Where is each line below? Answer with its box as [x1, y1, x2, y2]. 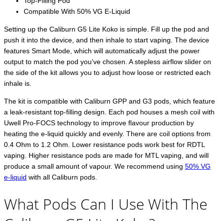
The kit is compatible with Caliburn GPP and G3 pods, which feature [4, 97, 215, 105]
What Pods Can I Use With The [4, 194, 207, 215]
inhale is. [4, 79, 32, 87]
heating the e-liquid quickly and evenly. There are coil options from [4, 129, 211, 138]
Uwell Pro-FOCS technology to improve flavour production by [4, 118, 194, 127]
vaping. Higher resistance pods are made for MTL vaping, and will [4, 151, 209, 159]
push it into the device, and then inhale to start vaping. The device [4, 36, 209, 44]
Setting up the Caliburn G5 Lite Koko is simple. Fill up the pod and [4, 25, 209, 33]
